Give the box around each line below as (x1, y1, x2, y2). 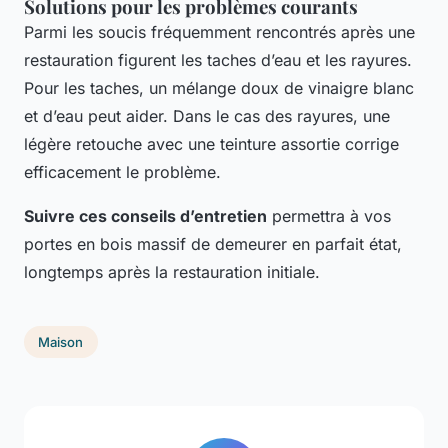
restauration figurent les (24, 50, 207, 71)
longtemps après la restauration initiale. (24, 262, 320, 283)
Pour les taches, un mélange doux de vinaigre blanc (24, 78, 414, 99)
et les (301, 50, 351, 71)
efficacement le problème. (24, 162, 221, 183)
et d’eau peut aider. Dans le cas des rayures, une (24, 106, 390, 127)
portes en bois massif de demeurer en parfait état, (24, 234, 402, 255)
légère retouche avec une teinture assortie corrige (24, 134, 399, 155)
